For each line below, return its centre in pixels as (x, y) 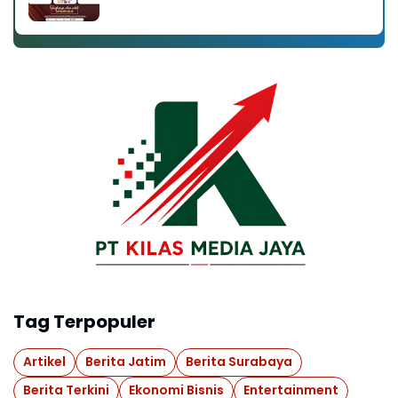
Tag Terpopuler (84, 321)
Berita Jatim (126, 362)
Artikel (44, 362)
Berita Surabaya (239, 362)
